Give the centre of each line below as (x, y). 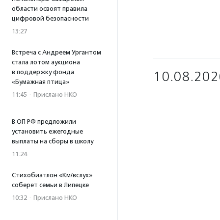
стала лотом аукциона (46, 62)
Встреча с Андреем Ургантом (56, 52)
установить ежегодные (47, 131)
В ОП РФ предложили (44, 122)
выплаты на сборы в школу (53, 141)
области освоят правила (50, 9)
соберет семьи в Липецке (50, 185)
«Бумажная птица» (41, 82)
